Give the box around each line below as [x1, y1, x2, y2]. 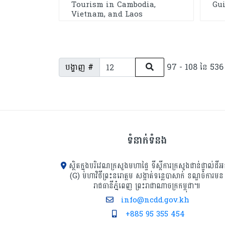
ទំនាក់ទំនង [127, 132, 167, 150]
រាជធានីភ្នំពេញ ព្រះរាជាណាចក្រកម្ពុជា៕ [93, 179, 200, 193]
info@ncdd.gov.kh [121, 193, 189, 207]
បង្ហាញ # [65, 60, 93, 74]
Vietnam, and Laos [71, 8, 143, 21]
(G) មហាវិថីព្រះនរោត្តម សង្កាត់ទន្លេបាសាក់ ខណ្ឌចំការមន [70, 169, 223, 183]
